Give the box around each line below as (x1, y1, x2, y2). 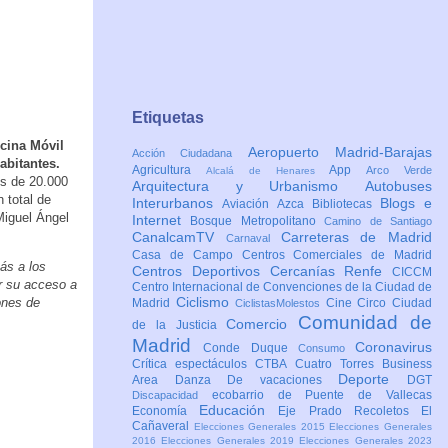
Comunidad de (298, 312, 433, 334)
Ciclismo (175, 294, 236, 311)
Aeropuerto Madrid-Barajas (247, 144, 433, 161)
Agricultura (132, 163, 206, 178)
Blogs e (380, 195, 432, 212)
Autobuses (365, 178, 432, 195)
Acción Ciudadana (132, 147, 248, 160)
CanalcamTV (132, 229, 226, 246)
